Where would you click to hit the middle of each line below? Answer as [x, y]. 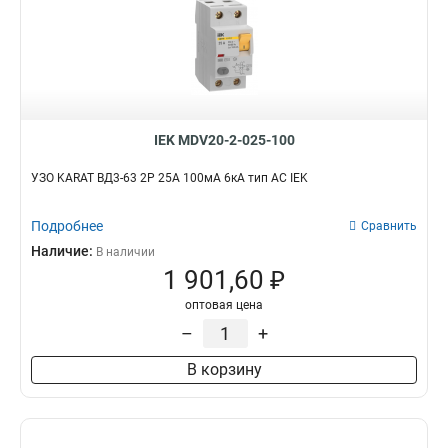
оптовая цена [224, 305]
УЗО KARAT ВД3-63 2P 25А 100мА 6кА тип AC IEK [169, 178]
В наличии [125, 252]
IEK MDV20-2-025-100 [224, 140]
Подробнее [67, 226]
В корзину [224, 369]
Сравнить [389, 226]
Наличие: [63, 251]
